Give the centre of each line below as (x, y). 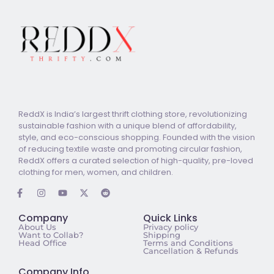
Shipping (162, 235)
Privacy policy (171, 227)
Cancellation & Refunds (191, 251)
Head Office (43, 243)
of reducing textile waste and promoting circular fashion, (130, 149)
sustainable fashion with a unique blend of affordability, (128, 125)
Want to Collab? (51, 235)
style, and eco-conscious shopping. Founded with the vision (137, 137)
